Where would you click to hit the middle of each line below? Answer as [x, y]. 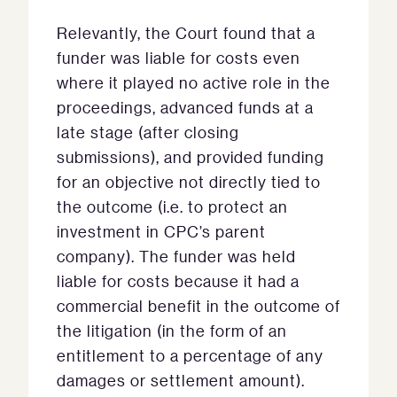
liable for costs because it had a [178, 281]
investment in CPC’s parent [161, 232]
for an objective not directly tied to [189, 182]
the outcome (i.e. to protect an [172, 207]
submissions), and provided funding [191, 157]
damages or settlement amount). [181, 381]
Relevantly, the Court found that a [186, 33]
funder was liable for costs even [179, 58]
